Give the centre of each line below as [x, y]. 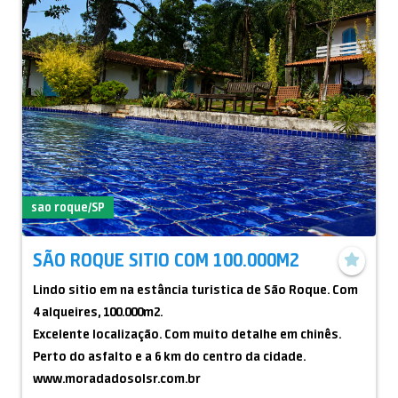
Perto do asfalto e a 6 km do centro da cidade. [169, 356]
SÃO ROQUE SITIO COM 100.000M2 [166, 259]
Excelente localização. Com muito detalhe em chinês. [187, 334]
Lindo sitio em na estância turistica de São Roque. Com [195, 290]
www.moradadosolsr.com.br [117, 378]
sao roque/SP [68, 207]
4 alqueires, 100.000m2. [98, 312]
